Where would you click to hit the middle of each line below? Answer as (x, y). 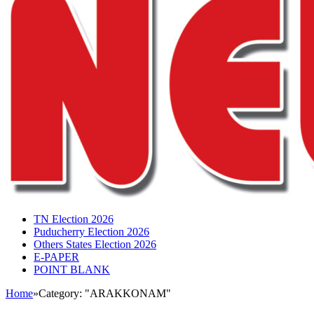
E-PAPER (56, 257)
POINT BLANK (72, 269)
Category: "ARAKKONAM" (105, 293)
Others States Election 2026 (95, 244)
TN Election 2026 (74, 219)
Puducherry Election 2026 (91, 232)
